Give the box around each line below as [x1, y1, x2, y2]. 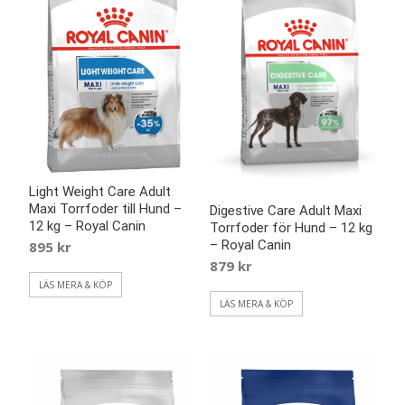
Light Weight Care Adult [29, 184, 171, 201]
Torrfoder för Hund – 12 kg [209, 220, 372, 237]
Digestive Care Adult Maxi [209, 202, 362, 220]
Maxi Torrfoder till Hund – [29, 201, 182, 218]
